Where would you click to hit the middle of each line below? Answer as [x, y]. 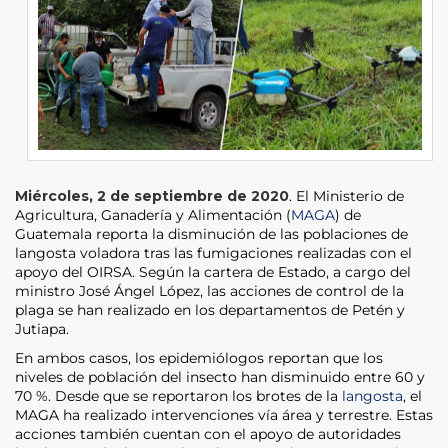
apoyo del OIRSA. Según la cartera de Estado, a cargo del [213, 271]
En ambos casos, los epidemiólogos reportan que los [199, 357]
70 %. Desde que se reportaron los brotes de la [178, 395]
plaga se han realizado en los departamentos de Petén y [210, 309]
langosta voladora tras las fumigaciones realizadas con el [213, 252]
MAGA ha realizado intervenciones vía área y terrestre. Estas [224, 414]
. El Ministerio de [346, 195]
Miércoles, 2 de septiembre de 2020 [152, 195]
